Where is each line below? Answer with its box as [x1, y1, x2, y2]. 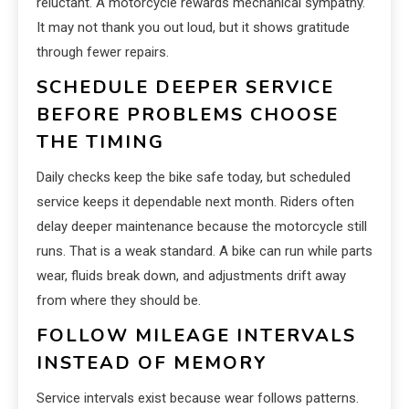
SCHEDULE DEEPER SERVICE [37, 75, 334, 100]
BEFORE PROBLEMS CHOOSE [37, 102, 339, 128]
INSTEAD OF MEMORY [37, 351, 267, 376]
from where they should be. [37, 292, 201, 309]
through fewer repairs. [37, 44, 169, 61]
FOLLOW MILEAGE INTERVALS [37, 323, 356, 349]
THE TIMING [37, 130, 164, 155]
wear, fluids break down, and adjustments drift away [37, 267, 346, 285]
